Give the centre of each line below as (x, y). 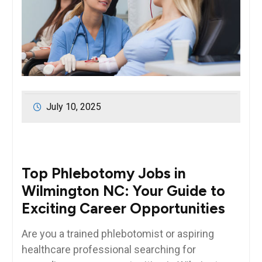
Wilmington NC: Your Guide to (123, 191)
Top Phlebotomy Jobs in (104, 173)
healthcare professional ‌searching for (108, 250)
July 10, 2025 (73, 107)
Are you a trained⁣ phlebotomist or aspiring (118, 234)
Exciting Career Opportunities (123, 208)
